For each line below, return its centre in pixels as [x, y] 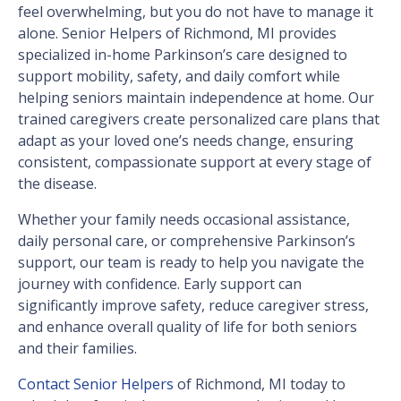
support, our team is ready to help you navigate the [191, 263]
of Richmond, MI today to [260, 384]
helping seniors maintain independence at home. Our [196, 98]
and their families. [77, 349]
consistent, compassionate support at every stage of [195, 162]
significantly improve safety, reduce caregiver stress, [193, 306]
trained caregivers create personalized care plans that [199, 119]
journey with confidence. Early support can [160, 284]
